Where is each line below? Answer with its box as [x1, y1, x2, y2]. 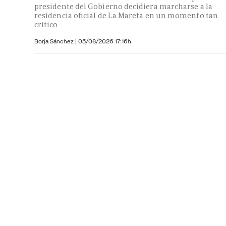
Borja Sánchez [34, 37, 75, 45]
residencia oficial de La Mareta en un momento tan [34, 10, 218, 20]
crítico [34, 19, 58, 29]
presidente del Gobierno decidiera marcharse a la [34, 1, 212, 11]
